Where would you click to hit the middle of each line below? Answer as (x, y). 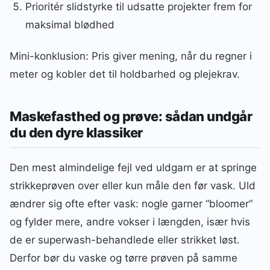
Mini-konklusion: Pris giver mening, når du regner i (131, 56)
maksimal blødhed (70, 24)
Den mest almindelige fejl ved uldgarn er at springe (133, 168)
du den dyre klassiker (76, 133)
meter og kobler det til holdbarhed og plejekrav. (125, 74)
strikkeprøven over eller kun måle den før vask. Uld (133, 186)
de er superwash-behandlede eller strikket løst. (125, 240)
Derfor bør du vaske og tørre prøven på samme (124, 258)
